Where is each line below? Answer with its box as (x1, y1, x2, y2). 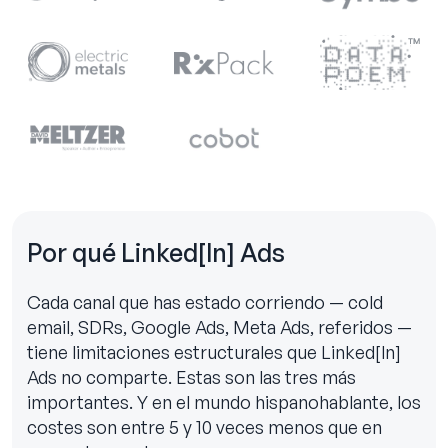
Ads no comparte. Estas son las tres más (27, 366, 356, 389)
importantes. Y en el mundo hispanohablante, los (27, 391, 421, 414)
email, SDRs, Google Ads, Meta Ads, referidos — (27, 316, 412, 339)
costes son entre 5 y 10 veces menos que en (27, 416, 382, 439)
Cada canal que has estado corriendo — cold (27, 291, 383, 314)
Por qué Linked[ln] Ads (27, 237, 285, 269)
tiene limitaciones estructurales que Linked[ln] (27, 341, 401, 364)
